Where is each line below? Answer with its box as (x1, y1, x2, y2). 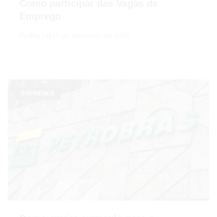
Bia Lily (30, 31, 52, 39)
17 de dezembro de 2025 (52, 31, 129, 39)
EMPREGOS (21, 90, 55, 97)
